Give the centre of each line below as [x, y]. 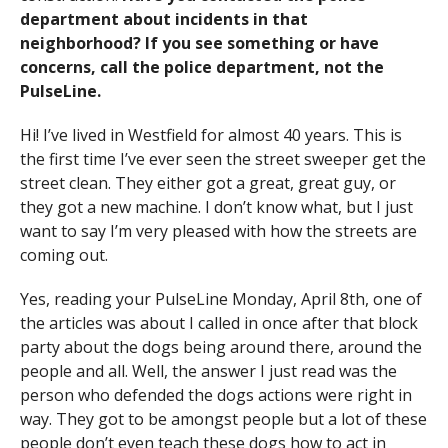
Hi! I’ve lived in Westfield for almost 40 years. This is [210, 135]
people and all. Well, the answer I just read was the [208, 371]
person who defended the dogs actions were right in [215, 395]
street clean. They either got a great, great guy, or [207, 183]
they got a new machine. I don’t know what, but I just [216, 207]
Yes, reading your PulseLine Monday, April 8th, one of [220, 299]
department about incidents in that [163, 19]
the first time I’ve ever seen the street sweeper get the [222, 159]
